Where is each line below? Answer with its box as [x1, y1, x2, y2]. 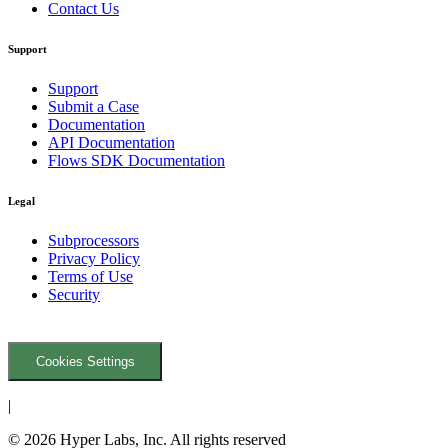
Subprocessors [48, 231, 139, 249]
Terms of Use [48, 267, 133, 285]
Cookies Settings [35, 353, 135, 369]
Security [48, 285, 100, 303]
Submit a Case [48, 97, 139, 115]
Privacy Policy [48, 249, 140, 267]
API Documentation [48, 133, 175, 151]
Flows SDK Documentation [48, 151, 225, 169]
